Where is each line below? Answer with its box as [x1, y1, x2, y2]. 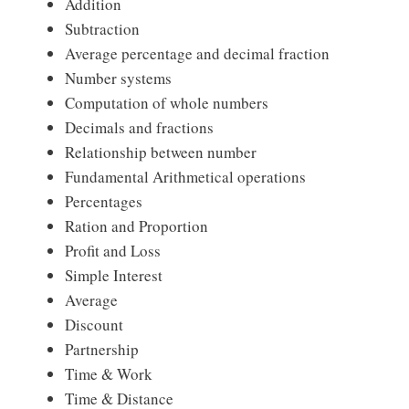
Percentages [65, 191, 142, 213]
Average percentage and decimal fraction [65, 43, 330, 65]
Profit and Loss [65, 240, 161, 262]
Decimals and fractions [65, 117, 214, 139]
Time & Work [65, 363, 152, 385]
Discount [65, 314, 123, 336]
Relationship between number [65, 142, 257, 163]
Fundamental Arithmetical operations [65, 166, 306, 188]
